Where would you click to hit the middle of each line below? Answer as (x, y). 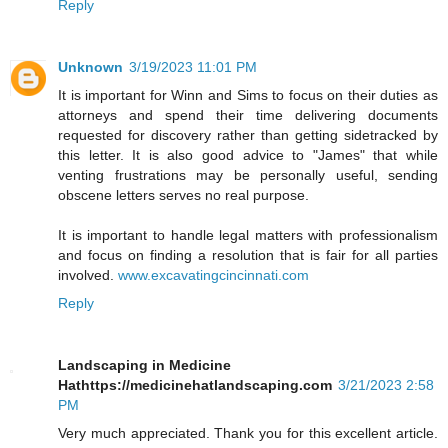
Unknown (90, 66)
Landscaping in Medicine (144, 364)
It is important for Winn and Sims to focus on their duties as (248, 94)
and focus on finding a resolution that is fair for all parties (248, 254)
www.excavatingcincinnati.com (213, 274)
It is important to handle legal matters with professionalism (248, 234)
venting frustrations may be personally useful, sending (248, 174)
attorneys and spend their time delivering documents (248, 114)
